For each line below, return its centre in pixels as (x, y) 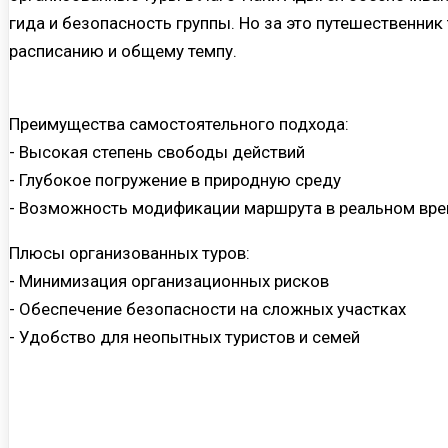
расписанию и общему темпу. (123, 51)
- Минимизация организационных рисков (169, 281)
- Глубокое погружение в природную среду (175, 180)
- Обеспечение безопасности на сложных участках (207, 309)
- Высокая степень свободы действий (157, 152)
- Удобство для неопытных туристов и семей (184, 337)
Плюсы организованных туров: (129, 253)
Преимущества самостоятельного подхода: (179, 124)
